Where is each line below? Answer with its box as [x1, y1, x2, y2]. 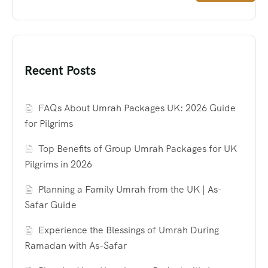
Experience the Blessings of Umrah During [38, 223, 220, 236]
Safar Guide [25, 198, 77, 211]
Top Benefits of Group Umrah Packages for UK [38, 142, 237, 155]
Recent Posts [25, 62, 96, 78]
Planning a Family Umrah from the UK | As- [38, 182, 223, 196]
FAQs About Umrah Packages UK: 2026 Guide [38, 101, 236, 114]
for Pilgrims [25, 117, 73, 130]
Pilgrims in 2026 [25, 157, 92, 170]
